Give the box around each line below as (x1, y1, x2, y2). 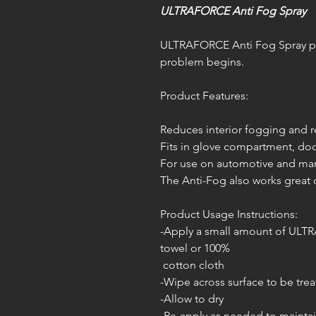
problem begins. (160, 55, 244, 68)
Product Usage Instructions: (160, 207, 298, 221)
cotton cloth (160, 258, 224, 272)
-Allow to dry (160, 292, 224, 305)
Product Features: (160, 89, 248, 102)
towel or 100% (160, 241, 236, 255)
